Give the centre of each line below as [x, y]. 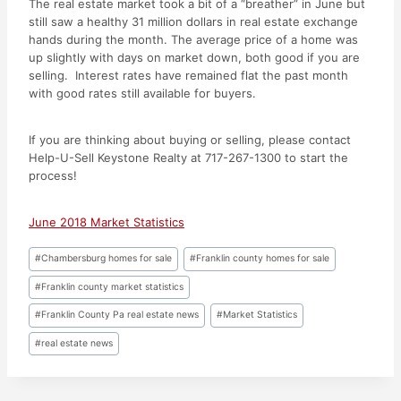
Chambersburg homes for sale [107, 259]
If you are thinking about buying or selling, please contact [190, 140]
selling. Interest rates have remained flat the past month [188, 75]
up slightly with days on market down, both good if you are [194, 57]
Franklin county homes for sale [262, 259]
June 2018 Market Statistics [107, 222]
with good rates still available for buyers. [142, 93]
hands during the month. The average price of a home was [193, 39]
